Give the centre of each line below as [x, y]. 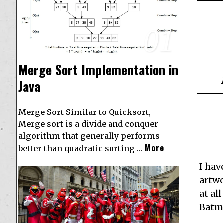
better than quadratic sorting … [82, 149]
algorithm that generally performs [89, 136]
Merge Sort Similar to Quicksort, [85, 112]
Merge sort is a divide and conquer [88, 124]
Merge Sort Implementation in [98, 70]
